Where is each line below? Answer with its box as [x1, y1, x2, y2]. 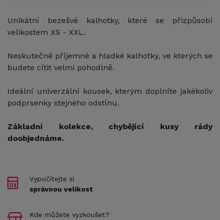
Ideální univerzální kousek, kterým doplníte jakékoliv [7, 86, 213, 96]
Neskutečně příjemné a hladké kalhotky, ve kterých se [7, 51, 213, 60]
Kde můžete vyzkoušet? [29, 210, 110, 219]
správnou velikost [29, 185, 93, 193]
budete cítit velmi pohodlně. [7, 62, 114, 72]
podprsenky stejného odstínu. [7, 98, 119, 108]
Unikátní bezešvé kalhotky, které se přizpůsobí [7, 15, 213, 25]
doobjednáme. [7, 133, 64, 143]
